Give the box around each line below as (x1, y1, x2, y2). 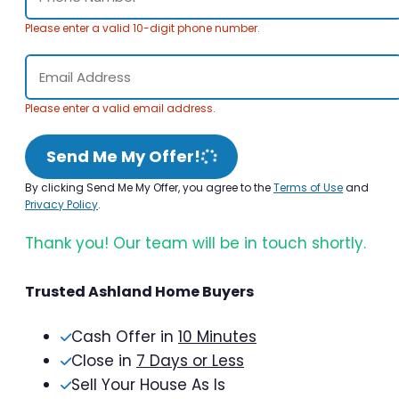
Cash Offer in (71, 325, 178, 347)
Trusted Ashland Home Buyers (25, 281, 254, 302)
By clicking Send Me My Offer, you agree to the (25, 179, 273, 195)
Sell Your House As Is (71, 373, 225, 395)
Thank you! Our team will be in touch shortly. (25, 232, 366, 254)
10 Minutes (178, 325, 256, 347)
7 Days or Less (136, 349, 244, 371)
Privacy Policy (25, 196, 98, 212)
